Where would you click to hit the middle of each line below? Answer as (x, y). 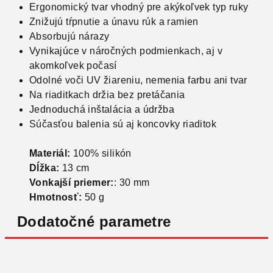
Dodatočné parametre (94, 222)
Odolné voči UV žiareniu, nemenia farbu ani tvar (138, 80)
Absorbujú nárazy (69, 36)
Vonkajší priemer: (72, 183)
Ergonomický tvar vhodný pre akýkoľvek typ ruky (139, 7)
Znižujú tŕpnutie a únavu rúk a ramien (114, 22)
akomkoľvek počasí (73, 66)
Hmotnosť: (56, 197)
